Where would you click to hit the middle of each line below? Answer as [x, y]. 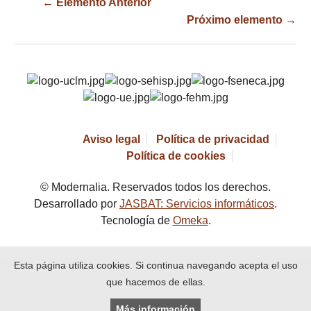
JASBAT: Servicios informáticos [197, 204]
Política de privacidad [213, 140]
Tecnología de [136, 221]
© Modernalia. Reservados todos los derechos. [155, 187]
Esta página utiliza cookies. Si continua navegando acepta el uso [155, 265]
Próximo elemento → [242, 20]
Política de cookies [176, 156]
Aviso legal [112, 140]
